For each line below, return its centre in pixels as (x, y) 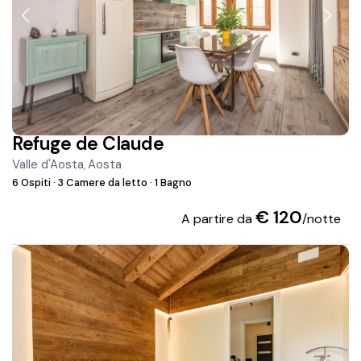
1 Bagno (172, 183)
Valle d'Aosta (48, 165)
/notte (321, 219)
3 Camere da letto (103, 183)
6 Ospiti (33, 183)
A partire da (218, 219)
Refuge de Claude (88, 144)
